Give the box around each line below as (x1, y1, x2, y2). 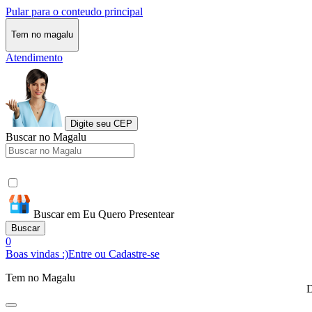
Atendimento (6, 51, 63, 63)
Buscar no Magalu (6, 130, 86, 143)
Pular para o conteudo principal (6, 6, 143, 17)
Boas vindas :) (6, 247, 68, 260)
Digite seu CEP (70, 118, 132, 129)
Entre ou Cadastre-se (68, 247, 159, 260)
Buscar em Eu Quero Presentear (33, 208, 174, 220)
